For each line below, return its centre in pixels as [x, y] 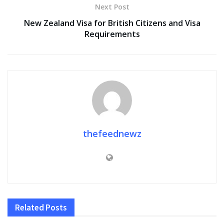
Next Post [112, 7]
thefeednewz [112, 134]
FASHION [29, 216]
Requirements [112, 34]
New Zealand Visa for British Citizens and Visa [112, 23]
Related [29, 208]
